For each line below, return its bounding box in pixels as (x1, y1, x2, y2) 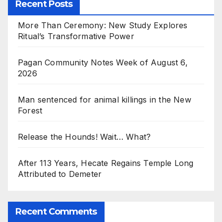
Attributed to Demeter (18, 169, 102, 179)
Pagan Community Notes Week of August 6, (18, 57, 188, 68)
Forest (18, 106, 43, 116)
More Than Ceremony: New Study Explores (18, 20, 188, 31)
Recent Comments (15, 206, 97, 218)
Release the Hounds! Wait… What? (18, 132, 151, 142)
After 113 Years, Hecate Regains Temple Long (18, 158, 194, 168)
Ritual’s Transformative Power (18, 31, 134, 42)
